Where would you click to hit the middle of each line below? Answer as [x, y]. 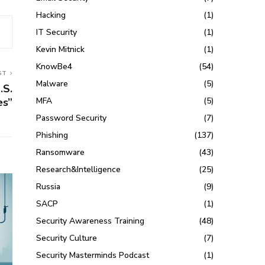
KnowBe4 [54, 67]
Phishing [52, 135]
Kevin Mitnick [61, 50]
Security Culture [67, 238]
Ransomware [61, 153]
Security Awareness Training [91, 221]
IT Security [57, 33]
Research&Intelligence [79, 170]
